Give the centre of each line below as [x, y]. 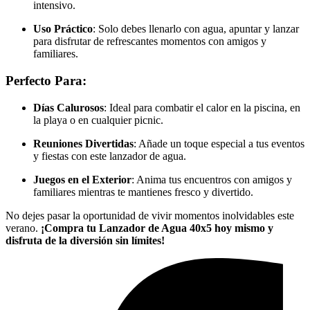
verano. [23, 228]
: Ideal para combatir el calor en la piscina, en [202, 107]
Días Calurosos [69, 107]
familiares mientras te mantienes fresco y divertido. [143, 192]
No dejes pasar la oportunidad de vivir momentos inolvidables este [150, 215]
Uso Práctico [63, 29]
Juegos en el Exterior [82, 179]
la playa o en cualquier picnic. [98, 120]
